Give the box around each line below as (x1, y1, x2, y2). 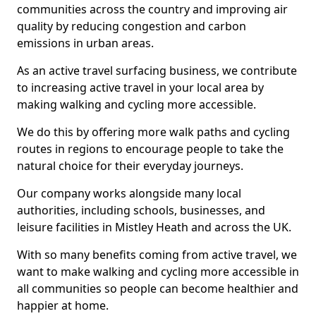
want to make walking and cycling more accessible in (17, 264, 299, 279)
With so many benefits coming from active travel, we (17, 247, 297, 262)
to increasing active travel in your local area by (17, 80, 264, 95)
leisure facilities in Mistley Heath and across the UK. (17, 219, 291, 235)
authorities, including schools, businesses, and (17, 202, 265, 218)
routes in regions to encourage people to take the (17, 141, 284, 157)
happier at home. (17, 298, 109, 313)
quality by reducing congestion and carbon (17, 18, 246, 34)
